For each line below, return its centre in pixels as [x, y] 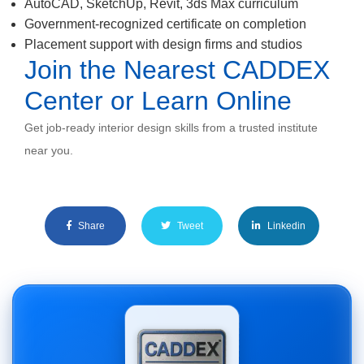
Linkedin [285, 226]
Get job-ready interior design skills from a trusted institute [171, 128]
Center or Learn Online [158, 101]
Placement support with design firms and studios [163, 44]
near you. [49, 150]
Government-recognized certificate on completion [165, 24]
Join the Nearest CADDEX [177, 70]
